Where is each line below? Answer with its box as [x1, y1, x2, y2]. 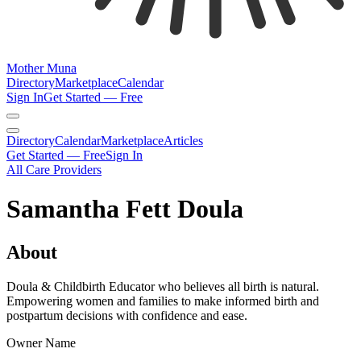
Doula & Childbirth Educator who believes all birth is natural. [6, 279, 319, 293]
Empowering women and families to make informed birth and [6, 293, 319, 308]
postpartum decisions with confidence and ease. [6, 308, 247, 322]
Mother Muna [6, 61, 77, 75]
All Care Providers [6, 163, 102, 176]
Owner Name [6, 335, 76, 350]
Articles [164, 134, 203, 147]
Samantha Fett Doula [6, 194, 243, 224]
